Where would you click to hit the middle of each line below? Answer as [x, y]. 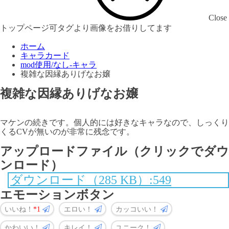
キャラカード [45, 55]
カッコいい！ [138, 209]
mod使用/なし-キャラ [59, 65]
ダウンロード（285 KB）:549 [91, 180]
